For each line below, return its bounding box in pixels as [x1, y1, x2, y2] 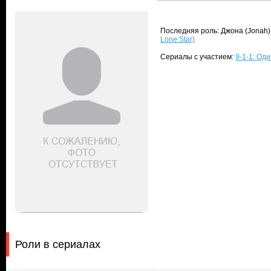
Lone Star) [160, 35, 195, 44]
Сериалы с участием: [160, 53, 235, 61]
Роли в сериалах [15, 238, 100, 250]
